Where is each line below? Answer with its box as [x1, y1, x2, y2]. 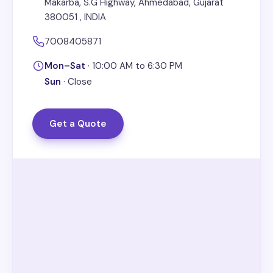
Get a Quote [49, 118, 107, 130]
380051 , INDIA [44, 11, 106, 24]
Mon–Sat [44, 60, 85, 73]
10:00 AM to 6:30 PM [92, 60, 182, 73]
